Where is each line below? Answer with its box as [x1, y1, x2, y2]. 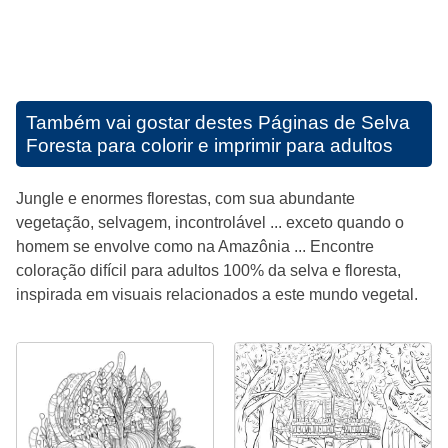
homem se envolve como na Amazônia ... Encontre [16, 238, 374, 256]
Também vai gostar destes [26, 112, 258, 134]
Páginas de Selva [258, 112, 410, 134]
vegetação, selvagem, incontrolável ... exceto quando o [16, 214, 404, 232]
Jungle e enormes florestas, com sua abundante [16, 190, 355, 208]
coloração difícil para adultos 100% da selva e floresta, [16, 262, 401, 280]
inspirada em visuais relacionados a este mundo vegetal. [16, 286, 418, 304]
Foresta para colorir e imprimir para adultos [26, 135, 393, 157]
